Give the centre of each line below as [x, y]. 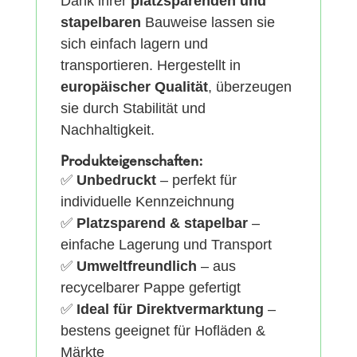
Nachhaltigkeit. [107, 130]
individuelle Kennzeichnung [147, 202]
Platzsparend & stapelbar [162, 224]
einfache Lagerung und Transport [166, 245]
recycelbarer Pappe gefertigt [150, 288]
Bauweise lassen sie [208, 23]
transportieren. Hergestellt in [150, 66]
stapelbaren [100, 23]
